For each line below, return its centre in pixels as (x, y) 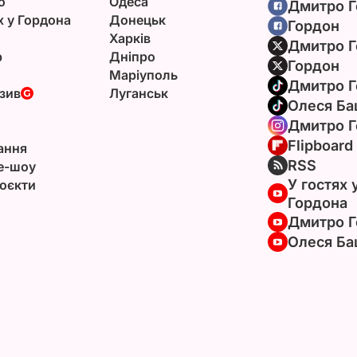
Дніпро (132, 56)
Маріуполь (143, 75)
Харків (129, 38)
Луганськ (138, 93)
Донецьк (137, 20)
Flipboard (320, 145)
